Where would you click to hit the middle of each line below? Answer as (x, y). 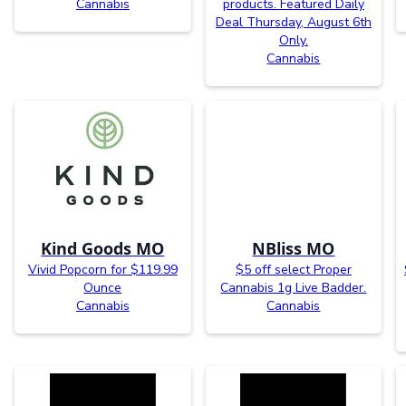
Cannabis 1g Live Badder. (294, 287)
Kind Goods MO (103, 248)
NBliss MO (294, 248)
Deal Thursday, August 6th (293, 22)
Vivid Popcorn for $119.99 (102, 269)
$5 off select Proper (293, 269)
